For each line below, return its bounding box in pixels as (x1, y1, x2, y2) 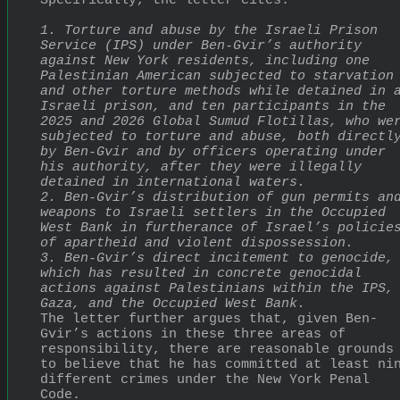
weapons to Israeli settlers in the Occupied (40, 204, 386, 221)
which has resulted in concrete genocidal (40, 265, 362, 281)
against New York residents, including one (40, 53, 370, 69)
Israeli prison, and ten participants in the (40, 98, 386, 114)
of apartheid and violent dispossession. (40, 235, 354, 251)
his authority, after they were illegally (40, 159, 362, 175)
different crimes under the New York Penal (40, 371, 370, 387)
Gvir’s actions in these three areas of (40, 326, 346, 342)
